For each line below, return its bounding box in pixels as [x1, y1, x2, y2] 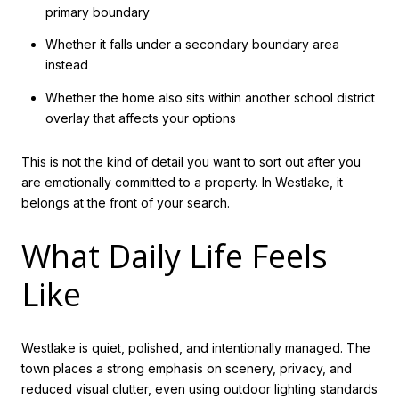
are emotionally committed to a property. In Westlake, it [21, 175, 343, 191]
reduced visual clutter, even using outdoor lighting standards [21, 380, 378, 396]
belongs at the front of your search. [21, 195, 230, 211]
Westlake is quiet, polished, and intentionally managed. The [21, 339, 370, 355]
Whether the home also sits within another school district [45, 89, 375, 105]
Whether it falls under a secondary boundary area [45, 37, 339, 53]
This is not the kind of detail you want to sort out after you [21, 154, 361, 170]
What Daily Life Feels [21, 234, 328, 279]
